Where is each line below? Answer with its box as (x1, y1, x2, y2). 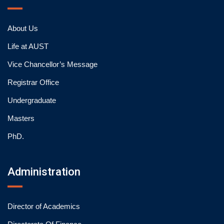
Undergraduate (7, 96, 56, 104)
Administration (7, 165, 80, 178)
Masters (7, 114, 34, 122)
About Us (7, 24, 38, 32)
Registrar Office (7, 78, 59, 86)
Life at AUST (7, 42, 48, 50)
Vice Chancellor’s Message (7, 60, 97, 68)
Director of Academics (7, 202, 80, 210)
